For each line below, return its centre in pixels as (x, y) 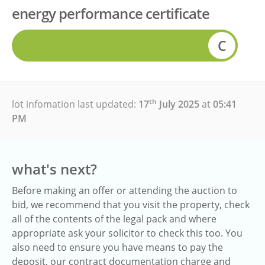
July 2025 (178, 104)
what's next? (54, 169)
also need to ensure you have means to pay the (117, 247)
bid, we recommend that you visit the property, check (131, 205)
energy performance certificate (111, 13)
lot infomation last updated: (75, 104)
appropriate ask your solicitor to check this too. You (127, 233)
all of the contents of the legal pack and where (114, 219)
